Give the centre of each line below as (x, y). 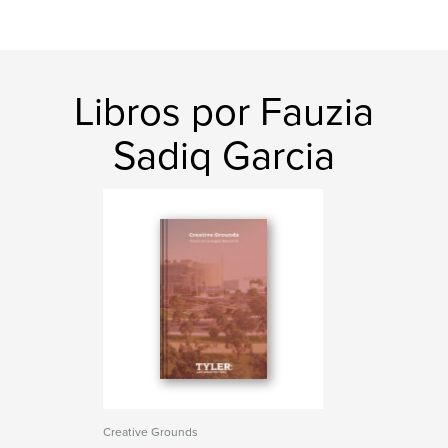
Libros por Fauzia (224, 112)
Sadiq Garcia (224, 156)
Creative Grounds (151, 432)
